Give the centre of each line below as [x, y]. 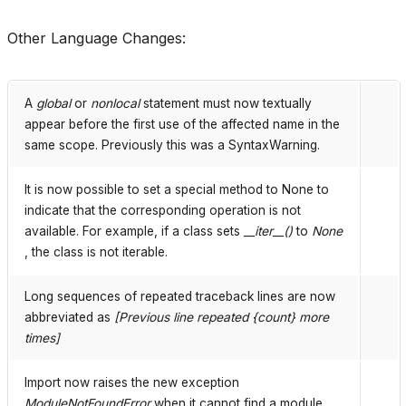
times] [42, 338]
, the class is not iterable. [96, 252]
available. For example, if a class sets [134, 232]
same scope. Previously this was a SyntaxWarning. [172, 145]
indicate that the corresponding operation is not [163, 211]
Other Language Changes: [97, 39]
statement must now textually [226, 104]
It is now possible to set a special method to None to [177, 190]
